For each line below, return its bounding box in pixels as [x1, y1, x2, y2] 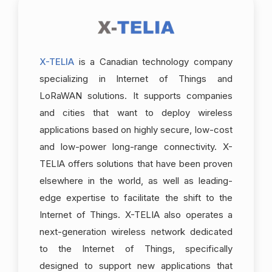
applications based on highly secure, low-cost [39, 124, 233, 136]
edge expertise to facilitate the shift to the [39, 192, 233, 204]
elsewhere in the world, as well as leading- [39, 175, 233, 187]
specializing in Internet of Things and [39, 73, 233, 85]
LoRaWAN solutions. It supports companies [39, 90, 233, 102]
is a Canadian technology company [74, 56, 233, 68]
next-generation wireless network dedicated [39, 226, 233, 238]
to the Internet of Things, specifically [39, 243, 233, 255]
